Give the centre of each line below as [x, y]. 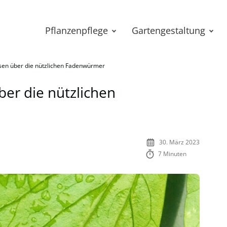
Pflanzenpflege [77, 30]
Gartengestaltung [168, 30]
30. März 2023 [179, 142]
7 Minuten [173, 154]
